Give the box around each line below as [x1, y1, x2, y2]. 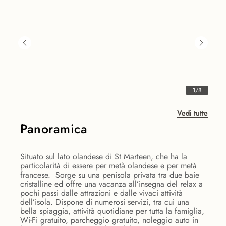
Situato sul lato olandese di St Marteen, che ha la [20, 151, 187, 163]
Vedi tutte [177, 108, 208, 119]
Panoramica [20, 120, 87, 138]
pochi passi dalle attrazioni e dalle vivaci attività [20, 187, 183, 199]
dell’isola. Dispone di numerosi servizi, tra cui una [20, 196, 189, 208]
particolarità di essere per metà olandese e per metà [20, 160, 197, 172]
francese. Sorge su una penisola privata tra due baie [20, 169, 199, 181]
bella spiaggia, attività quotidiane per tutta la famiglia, [20, 205, 204, 217]
